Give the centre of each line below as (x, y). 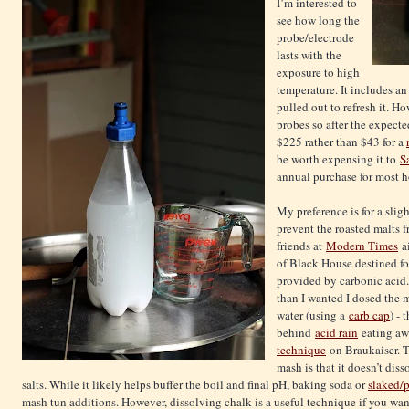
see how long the (318, 20)
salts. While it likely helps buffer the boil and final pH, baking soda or (195, 384)
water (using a (313, 315)
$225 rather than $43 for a (341, 141)
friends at (301, 245)
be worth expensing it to (338, 158)
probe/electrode (315, 37)
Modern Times (362, 245)
